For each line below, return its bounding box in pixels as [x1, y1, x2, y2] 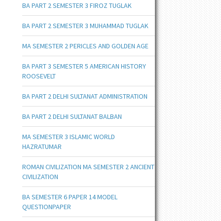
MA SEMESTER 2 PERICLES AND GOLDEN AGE [22, 41, 148, 50]
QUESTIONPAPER [22, 202, 71, 211]
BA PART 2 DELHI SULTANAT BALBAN [22, 112, 122, 121]
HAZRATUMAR [22, 142, 62, 151]
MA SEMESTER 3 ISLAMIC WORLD [22, 132, 115, 141]
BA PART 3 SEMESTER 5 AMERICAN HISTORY [22, 62, 146, 71]
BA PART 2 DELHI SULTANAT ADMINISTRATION [22, 92, 147, 101]
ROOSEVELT [22, 72, 56, 80]
